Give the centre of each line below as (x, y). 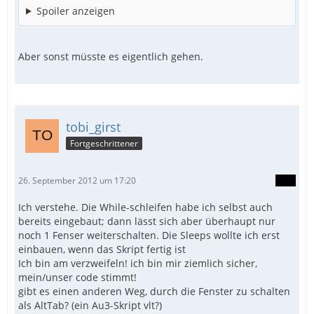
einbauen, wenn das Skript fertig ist (102, 249)
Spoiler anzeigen (75, 11)
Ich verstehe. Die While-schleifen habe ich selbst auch (145, 207)
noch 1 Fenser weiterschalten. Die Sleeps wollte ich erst (149, 235)
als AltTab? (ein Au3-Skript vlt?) (90, 305)
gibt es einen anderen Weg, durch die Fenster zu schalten (154, 291)
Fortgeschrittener (104, 143)
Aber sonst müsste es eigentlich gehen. (111, 56)
